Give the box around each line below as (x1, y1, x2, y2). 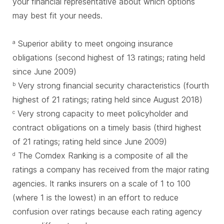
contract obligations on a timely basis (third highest (12, 122, 201, 132)
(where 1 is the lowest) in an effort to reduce (12, 192, 178, 202)
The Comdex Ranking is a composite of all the (15, 150, 188, 160)
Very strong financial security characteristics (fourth (15, 80, 209, 90)
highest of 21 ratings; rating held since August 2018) (12, 94, 205, 104)
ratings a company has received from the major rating (12, 164, 209, 174)
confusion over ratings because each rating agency (12, 206, 202, 216)
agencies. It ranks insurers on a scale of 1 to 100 (12, 178, 190, 188)
